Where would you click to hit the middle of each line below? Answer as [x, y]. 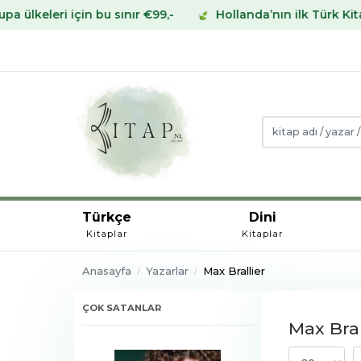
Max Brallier [234, 270]
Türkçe [107, 217]
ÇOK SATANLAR [122, 307]
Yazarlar [167, 270]
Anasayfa [106, 270]
